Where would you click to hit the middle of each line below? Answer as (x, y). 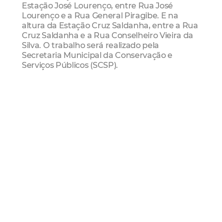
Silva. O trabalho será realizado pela (91, 45)
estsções (111, 100)
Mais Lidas (47, 160)
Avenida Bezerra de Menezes (67, 110)
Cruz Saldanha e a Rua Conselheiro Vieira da (108, 35)
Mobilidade (51, 100)
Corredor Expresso (160, 100)
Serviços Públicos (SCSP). (70, 65)
